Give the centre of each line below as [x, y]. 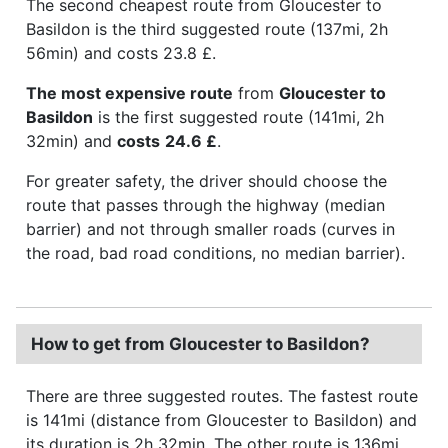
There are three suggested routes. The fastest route [222, 395]
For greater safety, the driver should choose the [206, 180]
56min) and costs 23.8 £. [121, 52]
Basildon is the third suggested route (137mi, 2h [207, 28]
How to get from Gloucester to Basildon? [200, 343]
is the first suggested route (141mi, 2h [238, 116]
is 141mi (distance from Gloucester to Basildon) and [221, 419]
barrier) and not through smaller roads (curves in [210, 228]
